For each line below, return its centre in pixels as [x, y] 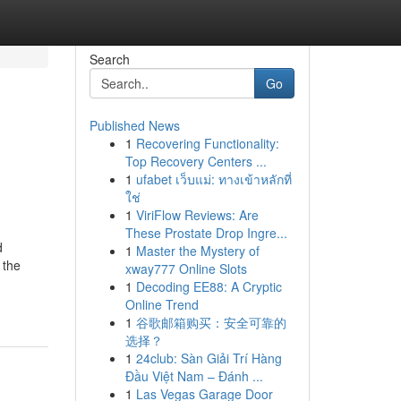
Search [109, 59]
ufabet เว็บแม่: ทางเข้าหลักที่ [213, 179]
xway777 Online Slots [186, 269]
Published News [134, 125]
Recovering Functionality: [207, 143]
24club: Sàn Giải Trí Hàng [209, 358]
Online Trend [162, 304]
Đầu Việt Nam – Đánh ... [194, 376]
